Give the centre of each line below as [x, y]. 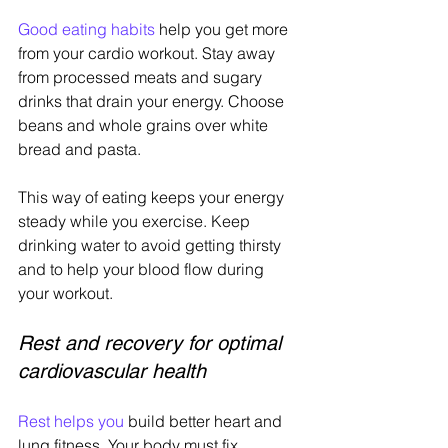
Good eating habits [86, 29]
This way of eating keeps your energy [153, 197]
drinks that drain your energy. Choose [153, 101]
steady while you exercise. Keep [136, 221]
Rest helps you [71, 421]
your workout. [65, 293]
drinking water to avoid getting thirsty [151, 245]
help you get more [223, 29]
